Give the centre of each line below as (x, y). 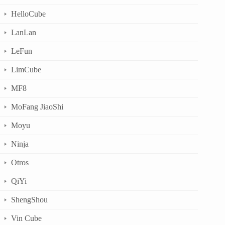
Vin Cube (26, 218)
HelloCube (28, 14)
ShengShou (29, 199)
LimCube (26, 69)
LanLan (24, 32)
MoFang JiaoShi (37, 106)
